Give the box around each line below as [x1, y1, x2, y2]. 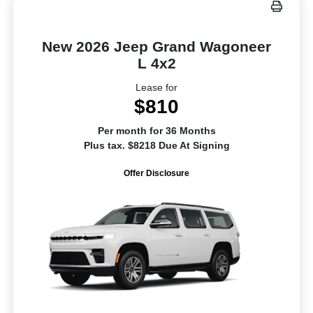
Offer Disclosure [124, 168, 189, 178]
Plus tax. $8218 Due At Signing [83, 139, 230, 151]
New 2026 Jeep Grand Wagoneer [42, 38, 271, 54]
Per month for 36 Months [97, 124, 216, 136]
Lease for [136, 81, 177, 93]
